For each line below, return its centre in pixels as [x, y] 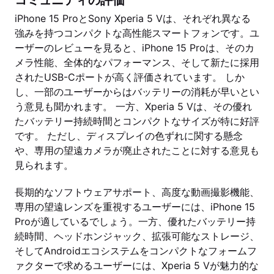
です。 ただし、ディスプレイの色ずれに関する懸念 [129, 136]
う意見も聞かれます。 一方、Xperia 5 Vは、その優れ [133, 106]
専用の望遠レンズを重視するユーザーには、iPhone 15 [135, 207]
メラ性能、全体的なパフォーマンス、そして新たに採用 [137, 62]
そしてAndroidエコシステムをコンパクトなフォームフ [136, 251]
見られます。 [44, 165]
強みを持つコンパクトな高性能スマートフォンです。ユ [137, 33]
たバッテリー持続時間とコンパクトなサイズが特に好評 [137, 121]
